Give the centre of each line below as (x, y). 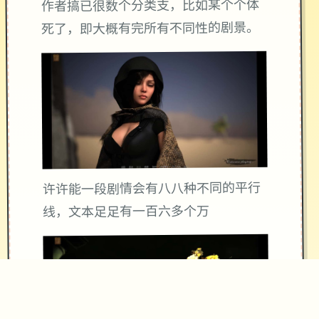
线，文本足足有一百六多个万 (126, 213)
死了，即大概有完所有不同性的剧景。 (150, 30)
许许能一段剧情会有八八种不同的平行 (151, 190)
